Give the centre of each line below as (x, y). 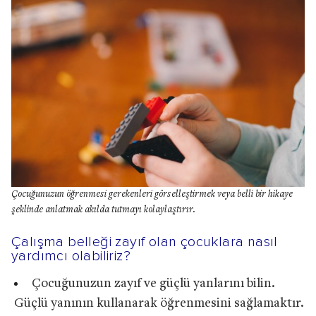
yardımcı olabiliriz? (71, 256)
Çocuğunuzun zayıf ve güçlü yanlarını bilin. (153, 284)
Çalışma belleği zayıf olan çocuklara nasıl (145, 242)
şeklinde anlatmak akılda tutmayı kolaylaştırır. (103, 210)
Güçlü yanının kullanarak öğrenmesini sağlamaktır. (159, 303)
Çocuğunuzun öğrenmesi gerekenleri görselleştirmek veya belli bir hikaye (152, 194)
